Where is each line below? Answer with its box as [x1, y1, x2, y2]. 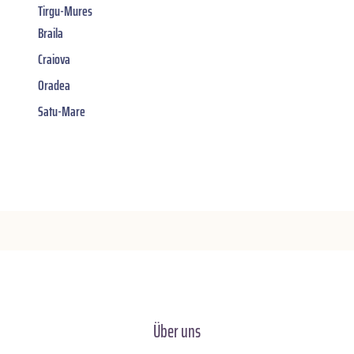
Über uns [153, 317, 201, 345]
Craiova [38, 47, 70, 70]
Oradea [38, 73, 70, 96]
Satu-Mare [38, 100, 85, 122]
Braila [38, 21, 63, 44]
